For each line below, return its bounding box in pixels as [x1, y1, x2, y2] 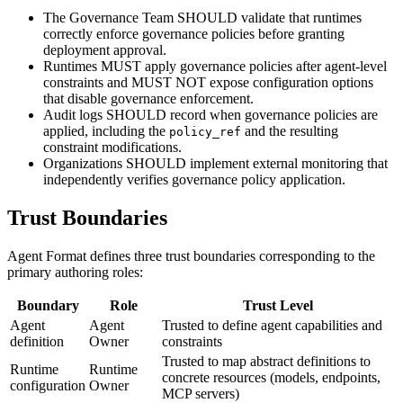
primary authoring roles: [7, 264, 143, 281]
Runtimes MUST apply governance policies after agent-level [43, 58, 387, 75]
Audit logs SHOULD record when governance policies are [43, 107, 378, 123]
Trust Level [242, 298, 313, 314]
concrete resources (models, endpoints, [162, 370, 381, 386]
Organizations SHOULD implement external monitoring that [43, 156, 388, 172]
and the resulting [241, 123, 338, 139]
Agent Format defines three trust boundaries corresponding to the [7, 248, 375, 264]
